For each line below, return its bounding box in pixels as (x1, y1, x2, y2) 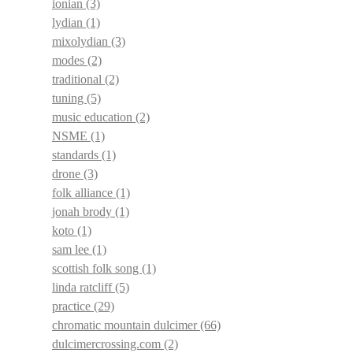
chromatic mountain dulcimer (52, 318, 200, 332)
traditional (52, 72, 105, 86)
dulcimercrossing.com (52, 336, 164, 351)
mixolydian (52, 34, 111, 48)
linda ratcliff (52, 280, 115, 294)
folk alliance (52, 185, 116, 199)
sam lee (52, 242, 92, 256)
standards (52, 147, 102, 162)
